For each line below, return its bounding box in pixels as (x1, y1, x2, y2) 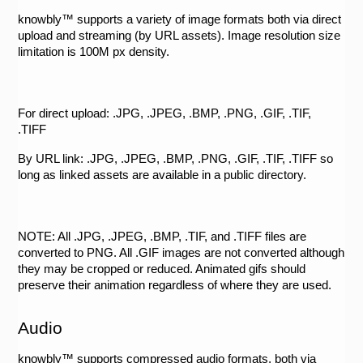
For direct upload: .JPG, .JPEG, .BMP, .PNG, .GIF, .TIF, (18, 106, 312, 120)
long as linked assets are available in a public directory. (18, 168, 310, 181)
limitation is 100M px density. (18, 45, 173, 58)
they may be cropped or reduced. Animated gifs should (18, 262, 306, 275)
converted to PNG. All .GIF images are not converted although (18, 246, 345, 259)
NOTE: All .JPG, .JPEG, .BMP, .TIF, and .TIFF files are (18, 229, 307, 243)
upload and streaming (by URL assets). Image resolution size (18, 28, 341, 42)
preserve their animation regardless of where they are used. (18, 278, 335, 292)
